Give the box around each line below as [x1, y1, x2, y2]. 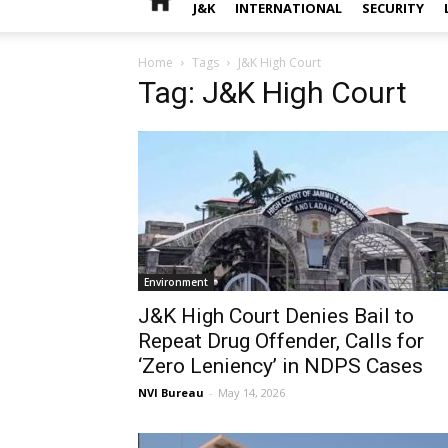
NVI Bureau [138, 385, 204, 400]
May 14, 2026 [218, 385, 285, 400]
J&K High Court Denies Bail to [138, 304, 414, 328]
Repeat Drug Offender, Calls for [138, 329, 424, 353]
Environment [144, 275, 208, 289]
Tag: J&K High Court [138, 75, 407, 110]
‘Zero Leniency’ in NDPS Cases [138, 354, 423, 378]
